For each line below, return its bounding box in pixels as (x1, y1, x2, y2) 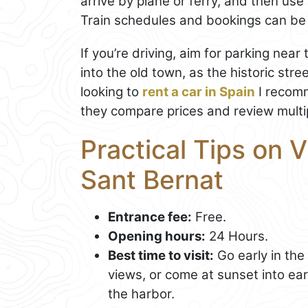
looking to (80, 83, 142, 100)
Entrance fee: (108, 209, 192, 225)
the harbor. (108, 286, 175, 302)
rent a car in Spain (142, 83, 255, 100)
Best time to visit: (108, 247, 214, 264)
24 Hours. (206, 228, 268, 245)
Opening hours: (108, 228, 206, 245)
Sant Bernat (80, 164, 223, 195)
